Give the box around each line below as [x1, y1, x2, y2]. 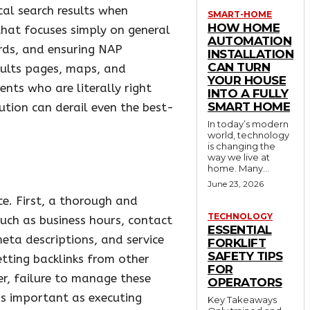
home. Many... [208, 163, 269, 174]
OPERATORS [208, 275, 282, 290]
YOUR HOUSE [208, 73, 286, 88]
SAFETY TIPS [208, 249, 283, 264]
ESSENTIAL [208, 223, 272, 237]
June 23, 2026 [208, 179, 264, 190]
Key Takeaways [208, 294, 277, 306]
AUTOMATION [208, 34, 291, 48]
